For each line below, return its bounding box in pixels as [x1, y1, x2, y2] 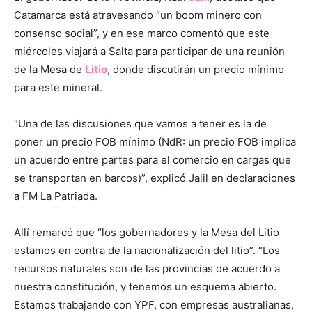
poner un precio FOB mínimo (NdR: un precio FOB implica [14, 134, 296, 148]
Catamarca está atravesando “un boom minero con [14, 8, 262, 22]
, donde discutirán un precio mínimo [107, 62, 284, 76]
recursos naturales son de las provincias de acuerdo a [14, 261, 280, 275]
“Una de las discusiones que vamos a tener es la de [14, 116, 267, 130]
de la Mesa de [14, 62, 85, 76]
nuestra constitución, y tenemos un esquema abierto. [14, 279, 276, 293]
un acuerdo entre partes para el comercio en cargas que [14, 153, 291, 166]
